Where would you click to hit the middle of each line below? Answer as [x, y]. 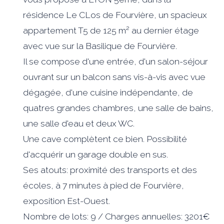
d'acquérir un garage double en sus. [96, 154]
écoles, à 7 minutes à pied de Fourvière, [104, 185]
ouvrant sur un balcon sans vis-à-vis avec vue [114, 77]
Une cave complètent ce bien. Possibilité [105, 139]
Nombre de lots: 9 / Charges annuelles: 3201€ [117, 216]
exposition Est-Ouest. [67, 201]
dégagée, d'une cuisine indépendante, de [108, 92]
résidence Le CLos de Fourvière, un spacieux [115, 15]
